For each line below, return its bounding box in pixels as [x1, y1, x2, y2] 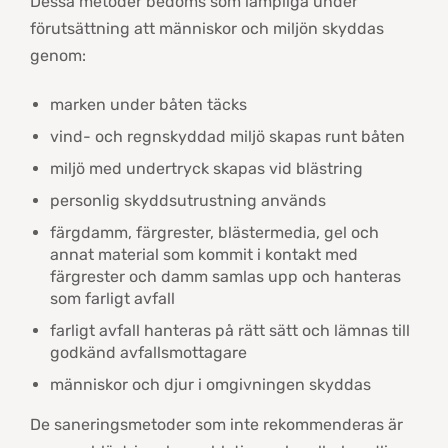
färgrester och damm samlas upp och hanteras [50, 267, 401, 286]
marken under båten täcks [50, 95, 247, 114]
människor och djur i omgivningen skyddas [50, 375, 371, 394]
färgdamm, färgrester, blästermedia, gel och [50, 223, 379, 242]
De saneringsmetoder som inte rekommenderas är [30, 415, 403, 434]
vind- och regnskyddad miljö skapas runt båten [50, 127, 405, 146]
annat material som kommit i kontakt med [50, 245, 358, 264]
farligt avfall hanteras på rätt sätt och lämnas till [50, 321, 410, 340]
